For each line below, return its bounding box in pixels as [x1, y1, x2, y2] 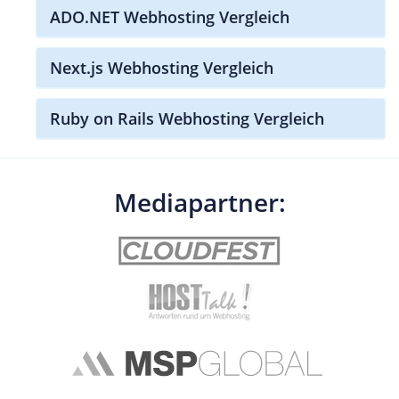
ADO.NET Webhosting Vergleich [50, 6, 289, 28]
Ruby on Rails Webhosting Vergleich [50, 108, 324, 130]
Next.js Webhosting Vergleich [50, 57, 273, 79]
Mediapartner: [113, 185, 286, 220]
